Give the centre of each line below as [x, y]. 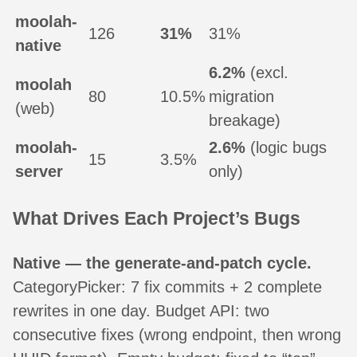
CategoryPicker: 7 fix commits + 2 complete [167, 286]
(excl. [267, 73]
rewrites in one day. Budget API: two [141, 310]
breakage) [245, 121]
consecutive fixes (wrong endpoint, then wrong [177, 334]
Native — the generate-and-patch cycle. [162, 263]
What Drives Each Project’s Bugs [157, 218]
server [39, 172]
